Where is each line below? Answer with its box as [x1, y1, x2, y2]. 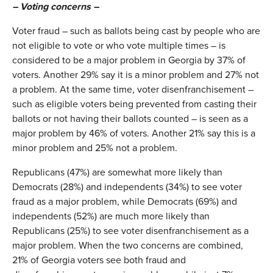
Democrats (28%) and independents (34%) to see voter [12, 179, 242, 194]
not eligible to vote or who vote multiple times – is [12, 38, 225, 52]
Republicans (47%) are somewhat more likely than [12, 165, 222, 179]
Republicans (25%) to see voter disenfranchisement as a [12, 223, 249, 238]
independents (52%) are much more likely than [12, 208, 210, 223]
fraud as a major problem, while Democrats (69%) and [12, 194, 237, 208]
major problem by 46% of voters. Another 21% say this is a [12, 126, 255, 140]
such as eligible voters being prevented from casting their [12, 96, 257, 111]
